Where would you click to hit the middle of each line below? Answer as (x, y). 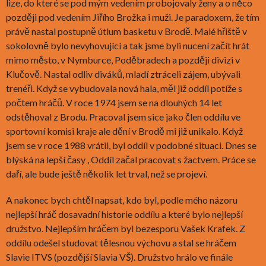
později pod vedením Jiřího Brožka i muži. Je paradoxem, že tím (133, 17)
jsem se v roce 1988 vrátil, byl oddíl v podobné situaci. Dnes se (131, 145)
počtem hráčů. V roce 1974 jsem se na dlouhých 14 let (114, 102)
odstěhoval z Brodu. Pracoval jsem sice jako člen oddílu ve (123, 116)
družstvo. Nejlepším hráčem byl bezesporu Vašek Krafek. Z (126, 228)
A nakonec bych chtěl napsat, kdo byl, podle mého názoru (122, 199)
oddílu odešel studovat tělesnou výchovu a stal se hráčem (121, 242)
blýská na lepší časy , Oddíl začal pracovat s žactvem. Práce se (131, 159)
